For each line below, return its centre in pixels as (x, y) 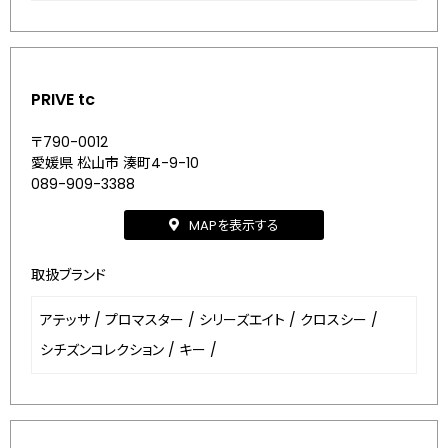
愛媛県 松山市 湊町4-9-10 (115, 163)
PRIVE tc (63, 99)
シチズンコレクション (102, 350)
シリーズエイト (242, 320)
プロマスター (144, 320)
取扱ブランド (68, 275)
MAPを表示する (234, 225)
